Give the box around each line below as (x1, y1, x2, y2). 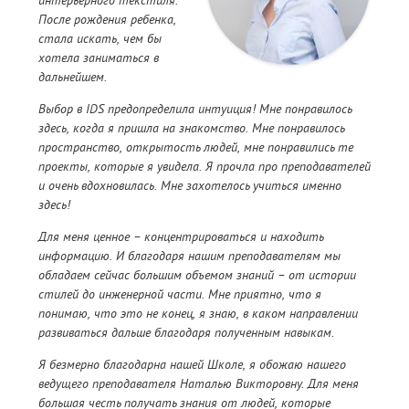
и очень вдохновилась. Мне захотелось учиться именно (38, 177, 341, 194)
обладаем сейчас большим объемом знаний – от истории (38, 267, 356, 284)
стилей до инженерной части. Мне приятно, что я (38, 286, 321, 303)
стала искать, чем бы (38, 30, 162, 47)
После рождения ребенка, (38, 11, 176, 28)
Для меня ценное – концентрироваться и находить (38, 228, 323, 246)
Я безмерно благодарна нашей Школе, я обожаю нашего (38, 356, 346, 373)
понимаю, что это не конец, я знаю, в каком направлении (38, 305, 358, 322)
